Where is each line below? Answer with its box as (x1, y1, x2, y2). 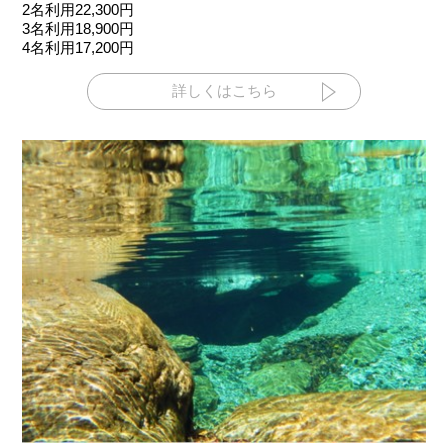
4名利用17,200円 (22, 39, 135, 57)
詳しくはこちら (171, 82, 277, 100)
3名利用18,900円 (22, 20, 135, 38)
